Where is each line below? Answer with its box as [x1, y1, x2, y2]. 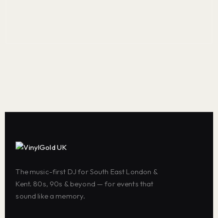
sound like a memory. [16, 191, 86, 200]
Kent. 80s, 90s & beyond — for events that [16, 179, 154, 188]
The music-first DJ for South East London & [16, 166, 158, 176]
